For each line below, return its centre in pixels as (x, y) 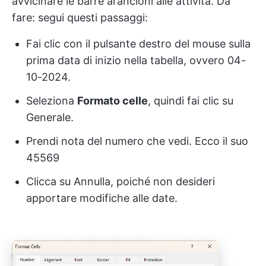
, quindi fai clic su (191, 100)
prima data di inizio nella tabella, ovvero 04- (136, 60)
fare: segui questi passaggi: (80, 17)
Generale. (50, 117)
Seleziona (52, 100)
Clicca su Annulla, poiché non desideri (121, 181)
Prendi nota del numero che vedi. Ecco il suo (137, 141)
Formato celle (113, 100)
